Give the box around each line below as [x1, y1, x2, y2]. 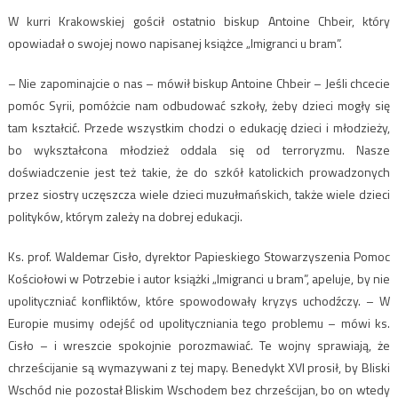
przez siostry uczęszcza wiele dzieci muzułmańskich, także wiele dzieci [7, 184, 391, 203]
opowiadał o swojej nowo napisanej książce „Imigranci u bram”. [7, 33, 342, 52]
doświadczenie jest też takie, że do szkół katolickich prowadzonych [7, 162, 391, 181]
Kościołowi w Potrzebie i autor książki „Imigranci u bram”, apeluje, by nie [7, 268, 391, 288]
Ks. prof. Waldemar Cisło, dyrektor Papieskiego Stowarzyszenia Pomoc [7, 246, 391, 266]
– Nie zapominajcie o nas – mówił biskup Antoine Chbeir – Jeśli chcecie [7, 73, 391, 92]
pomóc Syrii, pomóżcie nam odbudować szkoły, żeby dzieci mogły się [7, 95, 391, 115]
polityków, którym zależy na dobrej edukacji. [7, 206, 243, 226]
